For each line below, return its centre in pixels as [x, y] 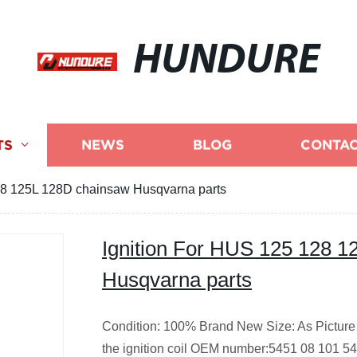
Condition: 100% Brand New [182, 326]
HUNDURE [226, 62]
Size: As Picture [311, 326]
